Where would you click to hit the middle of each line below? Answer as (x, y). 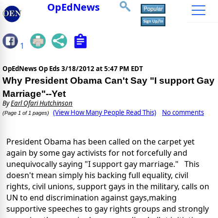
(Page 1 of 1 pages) (26, 113)
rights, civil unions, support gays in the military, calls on (108, 187)
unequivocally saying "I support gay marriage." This (103, 164)
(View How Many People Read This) (105, 113)
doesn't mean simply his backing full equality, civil (97, 175)
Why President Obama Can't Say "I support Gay (109, 81)
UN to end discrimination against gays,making (91, 198)
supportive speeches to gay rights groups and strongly (108, 209)
